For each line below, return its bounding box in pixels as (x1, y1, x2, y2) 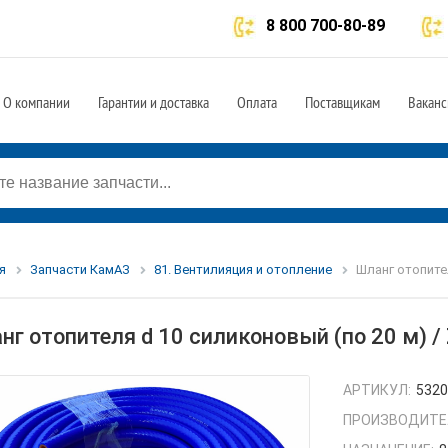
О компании (3, 92, 70, 112)
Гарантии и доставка (98, 92, 209, 112)
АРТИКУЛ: (343, 382, 412, 399)
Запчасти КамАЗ (29, 262, 130, 277)
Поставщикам (305, 92, 380, 112)
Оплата (237, 92, 277, 112)
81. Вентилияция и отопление (153, 262, 332, 277)
